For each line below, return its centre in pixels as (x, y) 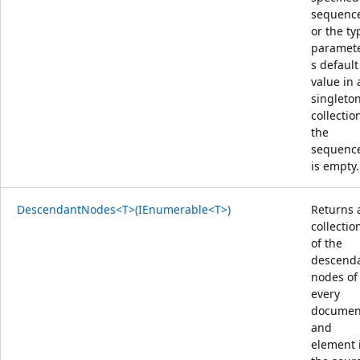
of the (327, 243)
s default (335, 64)
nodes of (334, 276)
